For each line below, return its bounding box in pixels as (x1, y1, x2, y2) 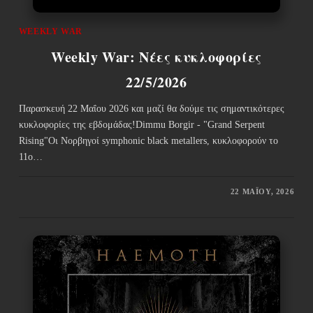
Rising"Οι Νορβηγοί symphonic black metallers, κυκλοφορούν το (18, 135, 278, 146)
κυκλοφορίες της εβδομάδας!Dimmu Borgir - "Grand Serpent (18, 119, 265, 130)
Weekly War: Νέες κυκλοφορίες (51, 46, 262, 67)
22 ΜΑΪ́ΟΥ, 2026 (230, 187, 295, 196)
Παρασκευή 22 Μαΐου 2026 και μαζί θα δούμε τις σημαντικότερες (18, 103, 284, 114)
